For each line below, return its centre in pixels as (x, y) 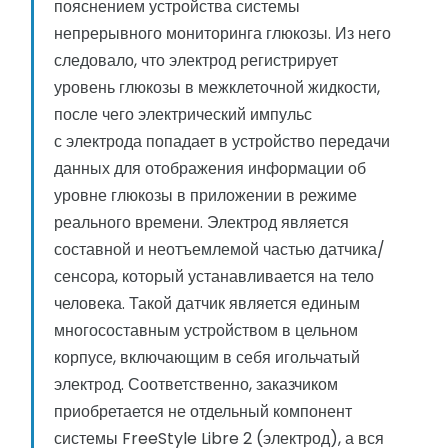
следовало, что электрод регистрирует (196, 61)
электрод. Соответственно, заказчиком (196, 385)
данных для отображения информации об (210, 169)
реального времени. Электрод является (201, 223)
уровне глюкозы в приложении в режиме (205, 196)
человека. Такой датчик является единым (207, 304)
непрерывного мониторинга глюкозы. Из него (222, 34)
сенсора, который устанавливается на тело (214, 277)
